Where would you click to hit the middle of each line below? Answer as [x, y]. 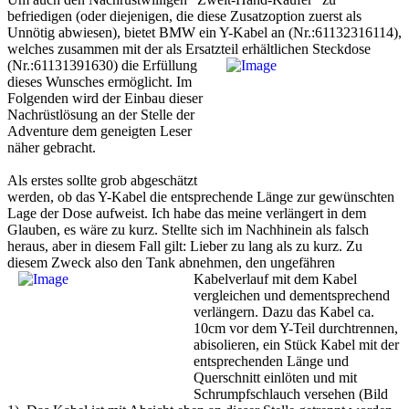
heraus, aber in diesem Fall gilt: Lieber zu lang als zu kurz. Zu [185, 246]
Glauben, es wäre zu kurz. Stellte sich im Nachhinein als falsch [188, 230]
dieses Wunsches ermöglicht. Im [100, 82]
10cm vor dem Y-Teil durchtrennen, [296, 329]
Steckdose [341, 49]
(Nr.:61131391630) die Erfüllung [102, 66]
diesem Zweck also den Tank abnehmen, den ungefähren [171, 263]
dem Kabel [325, 279]
